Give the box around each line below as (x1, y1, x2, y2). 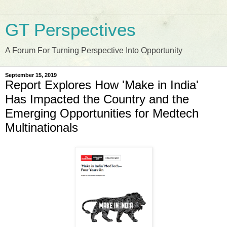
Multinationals (5, 121, 78, 134)
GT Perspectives (5, 20, 136, 40)
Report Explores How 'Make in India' (5, 78, 199, 92)
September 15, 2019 (5, 72, 57, 78)
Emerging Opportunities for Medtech (5, 106, 199, 120)
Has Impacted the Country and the (5, 92, 189, 106)
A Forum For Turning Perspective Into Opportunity (5, 46, 182, 55)
